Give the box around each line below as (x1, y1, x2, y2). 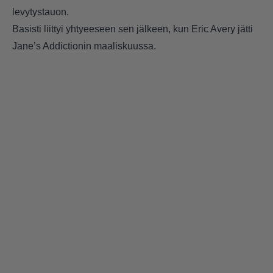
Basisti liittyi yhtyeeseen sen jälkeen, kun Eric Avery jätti (12, 23, 253, 34)
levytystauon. (12, 6, 69, 17)
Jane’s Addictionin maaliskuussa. (12, 40, 156, 51)
